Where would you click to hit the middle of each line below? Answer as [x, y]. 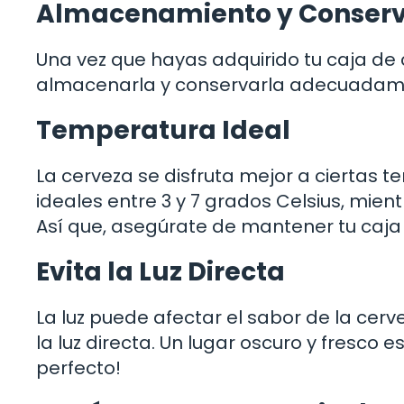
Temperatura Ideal [163, 130]
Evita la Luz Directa [161, 271]
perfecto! [78, 367]
